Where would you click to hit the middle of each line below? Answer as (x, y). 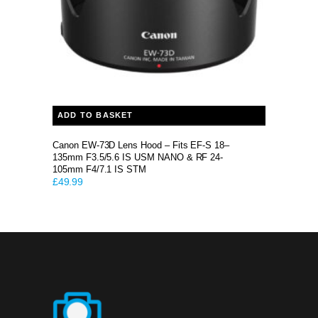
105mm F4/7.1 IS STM (100, 169)
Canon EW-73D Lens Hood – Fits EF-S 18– (141, 145)
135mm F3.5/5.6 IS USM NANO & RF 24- (138, 157)
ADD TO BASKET (95, 115)
